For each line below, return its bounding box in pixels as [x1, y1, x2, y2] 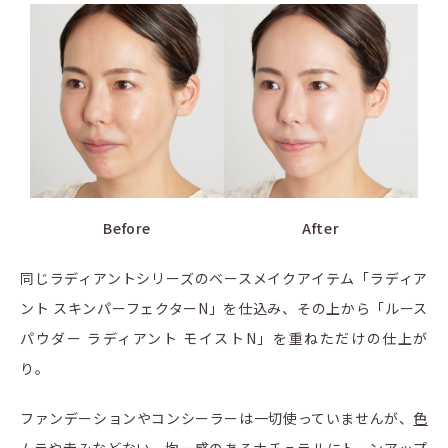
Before [103, 217, 152, 238]
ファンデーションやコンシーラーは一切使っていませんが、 [20, 407, 414, 428]
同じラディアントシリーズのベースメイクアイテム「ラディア [20, 267, 428, 288]
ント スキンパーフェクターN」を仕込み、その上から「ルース [20, 297, 428, 318]
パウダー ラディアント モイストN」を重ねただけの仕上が [20, 327, 428, 348]
